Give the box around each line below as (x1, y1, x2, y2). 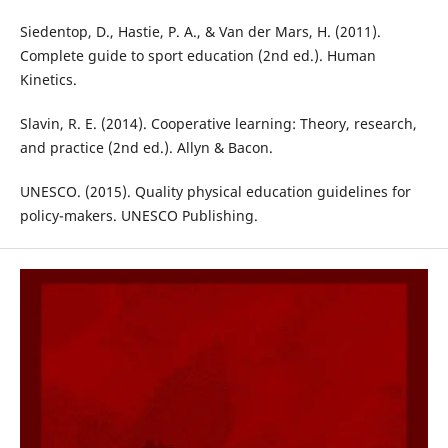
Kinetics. (19, 70, 77, 90)
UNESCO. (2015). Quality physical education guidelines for (19, 182, 411, 202)
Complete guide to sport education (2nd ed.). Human (19, 46, 376, 66)
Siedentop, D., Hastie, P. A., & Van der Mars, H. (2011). (19, 22, 381, 42)
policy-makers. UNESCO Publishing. (19, 206, 258, 226)
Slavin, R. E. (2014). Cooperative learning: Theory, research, (19, 114, 417, 134)
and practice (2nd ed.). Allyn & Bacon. (19, 138, 273, 158)
